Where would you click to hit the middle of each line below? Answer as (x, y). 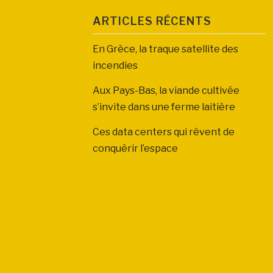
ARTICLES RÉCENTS (152, 21)
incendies (115, 66)
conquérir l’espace (135, 148)
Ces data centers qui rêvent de (164, 132)
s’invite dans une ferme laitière (164, 107)
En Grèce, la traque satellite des (165, 49)
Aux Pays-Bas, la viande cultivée (166, 90)
